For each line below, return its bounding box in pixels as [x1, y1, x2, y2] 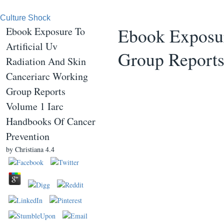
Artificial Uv [6, 39, 57, 53]
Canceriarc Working [6, 69, 88, 83]
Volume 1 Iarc [6, 99, 63, 113]
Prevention [6, 129, 49, 143]
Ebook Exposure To [6, 24, 85, 38]
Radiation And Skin [6, 54, 86, 68]
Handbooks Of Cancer [6, 114, 95, 128]
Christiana [15, 144, 43, 154]
